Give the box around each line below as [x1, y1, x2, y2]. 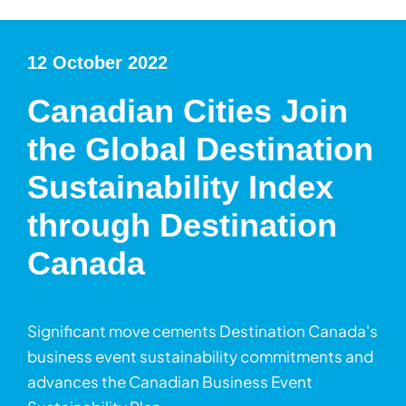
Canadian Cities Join [27, 93, 348, 130]
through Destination [27, 208, 337, 244]
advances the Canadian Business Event [27, 372, 313, 392]
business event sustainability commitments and [27, 346, 373, 367]
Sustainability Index [27, 169, 333, 206]
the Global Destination [27, 131, 373, 168]
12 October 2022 [27, 53, 168, 72]
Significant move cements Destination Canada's [27, 321, 378, 342]
